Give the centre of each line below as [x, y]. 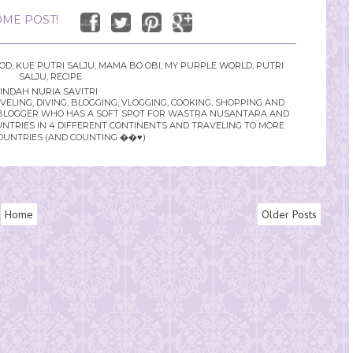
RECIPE [66, 77]
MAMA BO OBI [129, 66]
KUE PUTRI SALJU [55, 66]
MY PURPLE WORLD [208, 66]
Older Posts [289, 215]
